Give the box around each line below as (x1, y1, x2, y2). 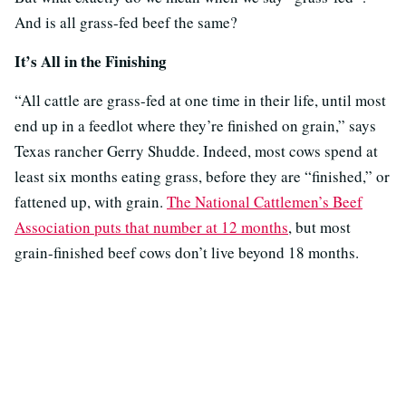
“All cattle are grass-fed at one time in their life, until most (14, 89, 386, 111)
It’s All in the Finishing (14, 49, 167, 72)
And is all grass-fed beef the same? (14, 11, 237, 33)
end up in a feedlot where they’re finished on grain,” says (14, 114, 376, 136)
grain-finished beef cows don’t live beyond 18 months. (14, 241, 359, 263)
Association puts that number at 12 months (14, 216, 288, 237)
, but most (288, 216, 351, 237)
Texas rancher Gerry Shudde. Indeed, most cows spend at (14, 140, 378, 161)
